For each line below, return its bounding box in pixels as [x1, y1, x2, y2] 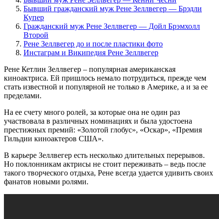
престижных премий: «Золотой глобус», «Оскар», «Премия [4, 125, 202, 134]
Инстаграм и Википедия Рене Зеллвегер [23, 48, 158, 57]
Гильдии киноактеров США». [4, 134, 104, 143]
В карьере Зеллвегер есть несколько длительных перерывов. [4, 151, 205, 159]
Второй [23, 30, 48, 39]
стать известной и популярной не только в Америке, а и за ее [4, 82, 208, 91]
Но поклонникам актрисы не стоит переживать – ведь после [4, 159, 206, 168]
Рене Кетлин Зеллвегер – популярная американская [4, 65, 175, 73]
